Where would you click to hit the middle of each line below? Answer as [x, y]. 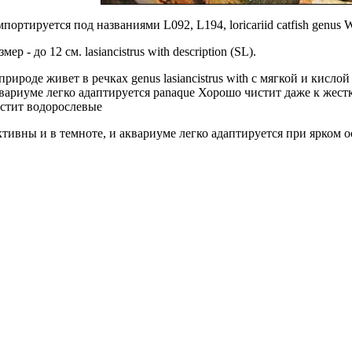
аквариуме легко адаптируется [201, 134]
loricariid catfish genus [285, 25]
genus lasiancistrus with [190, 79]
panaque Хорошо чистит [217, 93]
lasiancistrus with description [156, 52]
